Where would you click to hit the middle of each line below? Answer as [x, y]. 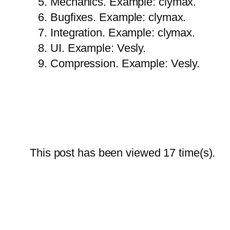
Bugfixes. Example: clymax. [118, 17]
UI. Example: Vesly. [98, 48]
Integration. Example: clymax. [123, 32]
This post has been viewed [97, 152]
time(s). [196, 152]
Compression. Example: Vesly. [125, 63]
